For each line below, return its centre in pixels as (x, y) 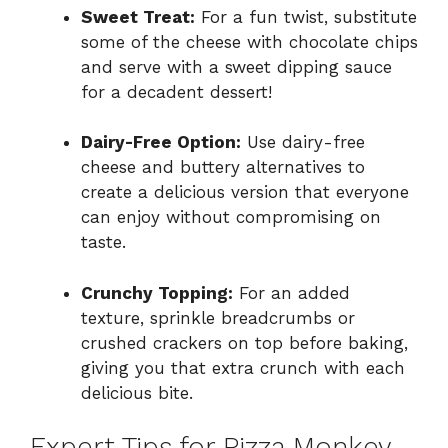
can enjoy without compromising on (231, 217)
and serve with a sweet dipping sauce (236, 66)
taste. (103, 242)
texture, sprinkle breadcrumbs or (218, 317)
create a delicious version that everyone (245, 192)
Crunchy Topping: (157, 292)
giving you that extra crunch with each (243, 367)
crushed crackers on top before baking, (244, 342)
